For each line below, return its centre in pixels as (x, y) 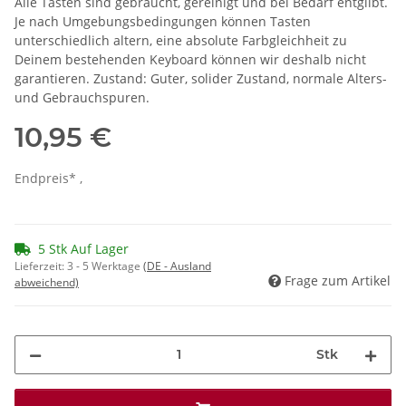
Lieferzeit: (41, 266)
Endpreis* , (48, 178)
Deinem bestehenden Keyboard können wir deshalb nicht (190, 59)
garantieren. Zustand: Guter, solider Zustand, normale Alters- (201, 78)
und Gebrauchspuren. (82, 97)
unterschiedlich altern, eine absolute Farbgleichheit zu (181, 40)
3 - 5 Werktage (105, 266)
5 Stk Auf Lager (83, 248)
